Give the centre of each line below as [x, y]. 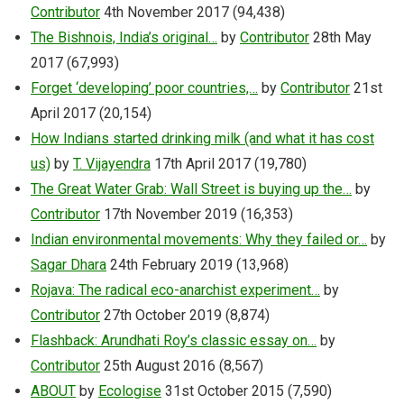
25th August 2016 [160, 366]
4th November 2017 [166, 13]
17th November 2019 [170, 215]
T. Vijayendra [112, 164]
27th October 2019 [163, 316]
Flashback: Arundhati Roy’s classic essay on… [174, 341]
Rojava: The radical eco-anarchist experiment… [175, 290]
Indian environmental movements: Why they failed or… [199, 240]
